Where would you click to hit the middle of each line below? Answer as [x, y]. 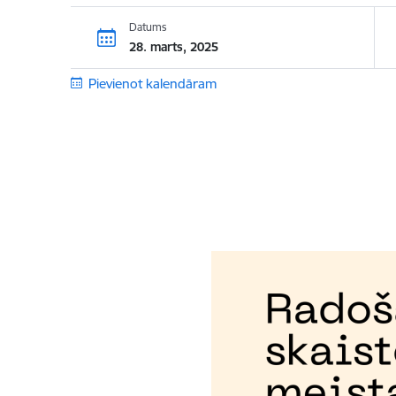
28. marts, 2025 [173, 46]
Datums [148, 27]
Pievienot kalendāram [152, 84]
